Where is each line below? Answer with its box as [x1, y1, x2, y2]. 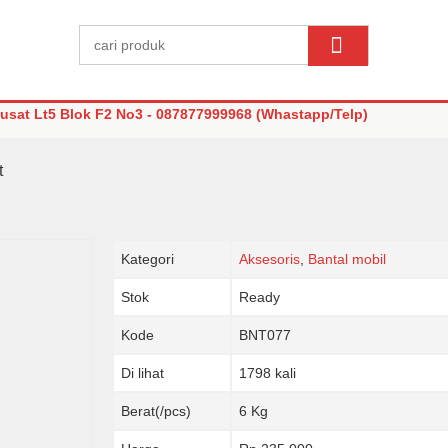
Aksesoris [238, 251, 300, 267]
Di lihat [120, 365, 164, 381]
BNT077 [238, 327, 291, 343]
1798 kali [238, 365, 296, 381]
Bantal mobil [307, 251, 386, 267]
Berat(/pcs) [120, 403, 191, 419]
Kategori [120, 251, 174, 267]
